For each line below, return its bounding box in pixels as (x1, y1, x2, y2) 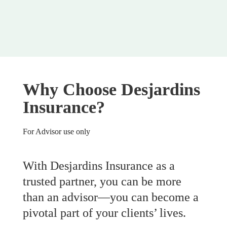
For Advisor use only (23, 127, 90, 136)
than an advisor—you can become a (23, 190, 199, 204)
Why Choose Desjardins (23, 80, 200, 99)
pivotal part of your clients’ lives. (23, 206, 186, 219)
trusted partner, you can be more (23, 174, 181, 188)
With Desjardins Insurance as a (23, 159, 175, 172)
